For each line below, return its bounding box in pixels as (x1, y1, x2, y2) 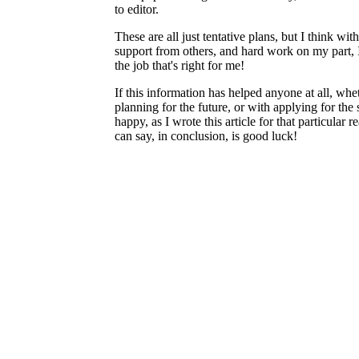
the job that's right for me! (115, 58, 244, 72)
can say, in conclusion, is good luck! (115, 129, 297, 143)
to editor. (115, 2, 159, 16)
